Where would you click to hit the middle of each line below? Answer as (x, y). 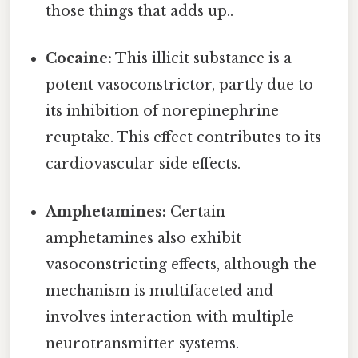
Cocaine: (79, 59)
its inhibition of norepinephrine (163, 111)
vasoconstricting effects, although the (181, 264)
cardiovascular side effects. (143, 164)
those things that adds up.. (140, 12)
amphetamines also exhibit (144, 238)
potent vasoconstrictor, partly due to (180, 85)
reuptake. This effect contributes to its (184, 138)
